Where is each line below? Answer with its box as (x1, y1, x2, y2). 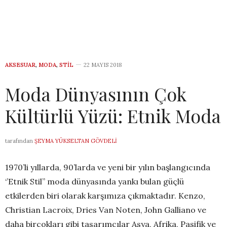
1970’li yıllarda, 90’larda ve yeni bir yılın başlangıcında (5, 162, 210, 173)
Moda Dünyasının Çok (5, 82, 186, 106)
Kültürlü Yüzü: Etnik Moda (5, 103, 221, 128)
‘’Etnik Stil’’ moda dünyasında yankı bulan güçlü (5, 176, 184, 187)
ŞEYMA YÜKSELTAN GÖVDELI (34, 137, 117, 145)
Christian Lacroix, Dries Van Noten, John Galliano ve (5, 205, 206, 215)
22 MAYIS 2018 (84, 61, 122, 69)
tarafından (5, 137, 33, 145)
